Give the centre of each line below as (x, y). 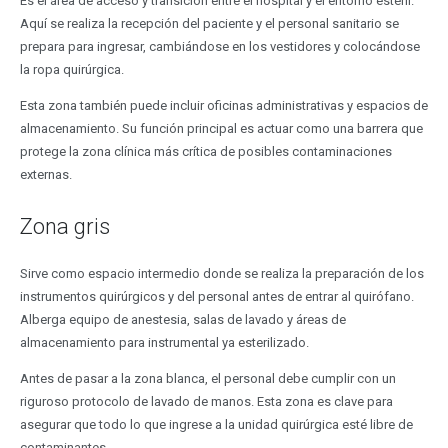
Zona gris (64, 227)
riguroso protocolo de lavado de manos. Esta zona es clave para (206, 401)
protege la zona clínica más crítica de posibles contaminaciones (205, 152)
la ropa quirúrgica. (71, 70)
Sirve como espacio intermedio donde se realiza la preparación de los (221, 273)
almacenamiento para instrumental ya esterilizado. (164, 342)
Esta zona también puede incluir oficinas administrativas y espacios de (223, 106)
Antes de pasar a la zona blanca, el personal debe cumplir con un (207, 378)
